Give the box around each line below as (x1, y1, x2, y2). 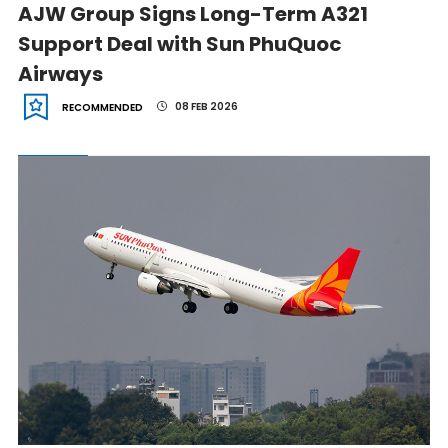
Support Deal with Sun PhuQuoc (17, 30, 342, 58)
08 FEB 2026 (172, 99, 238, 114)
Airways (17, 60, 103, 88)
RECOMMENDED (61, 100, 143, 115)
